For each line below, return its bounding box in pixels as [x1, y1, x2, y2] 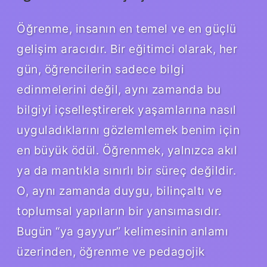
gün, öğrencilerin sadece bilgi [17, 61, 184, 76]
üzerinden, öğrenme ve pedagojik [17, 244, 205, 259]
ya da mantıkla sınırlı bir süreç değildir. [17, 163, 236, 178]
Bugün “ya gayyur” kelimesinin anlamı [17, 223, 228, 238]
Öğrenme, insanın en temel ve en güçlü [17, 21, 237, 36]
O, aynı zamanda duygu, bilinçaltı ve [17, 183, 222, 198]
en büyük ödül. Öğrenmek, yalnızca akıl [17, 142, 237, 157]
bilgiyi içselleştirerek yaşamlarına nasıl [17, 102, 237, 117]
